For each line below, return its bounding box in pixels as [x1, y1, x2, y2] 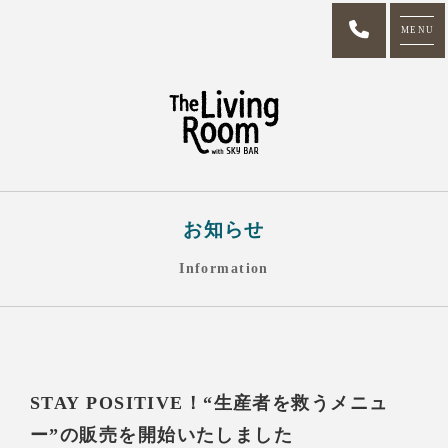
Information [179, 260, 269, 277]
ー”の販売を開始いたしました [30, 425, 294, 446]
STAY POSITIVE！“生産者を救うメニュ [30, 393, 389, 414]
